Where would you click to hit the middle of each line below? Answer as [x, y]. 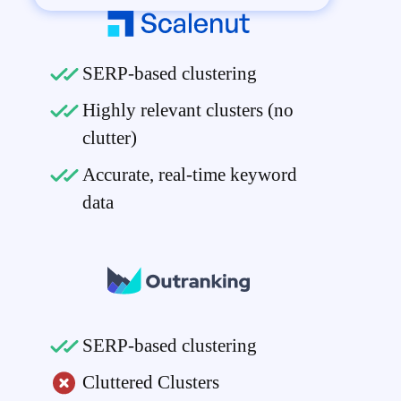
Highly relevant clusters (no [188, 110]
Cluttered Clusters [150, 382]
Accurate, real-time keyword [189, 174]
